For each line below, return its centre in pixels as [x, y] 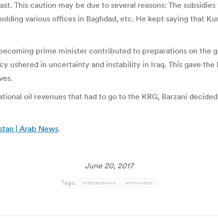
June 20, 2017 [109, 165]
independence [100, 183]
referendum [139, 183]
